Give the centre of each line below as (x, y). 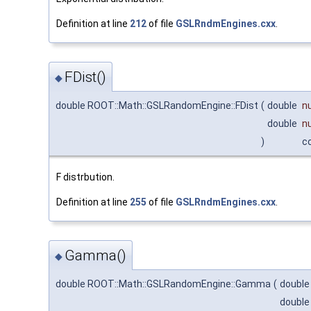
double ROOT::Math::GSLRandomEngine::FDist (157, 106)
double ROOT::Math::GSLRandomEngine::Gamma (163, 284)
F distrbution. (85, 177)
